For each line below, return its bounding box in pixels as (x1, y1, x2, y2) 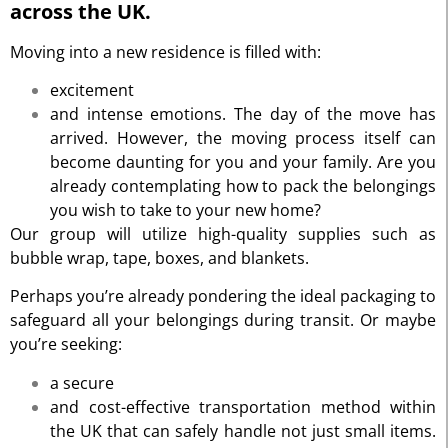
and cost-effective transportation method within (50, 395, 436, 418)
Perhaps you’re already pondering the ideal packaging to (10, 285, 436, 308)
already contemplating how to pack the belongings (50, 174, 436, 197)
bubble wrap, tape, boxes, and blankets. (10, 246, 309, 269)
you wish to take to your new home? (50, 198, 321, 221)
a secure (50, 371, 114, 394)
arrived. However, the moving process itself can (50, 126, 436, 149)
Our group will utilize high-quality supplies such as (10, 222, 436, 245)
